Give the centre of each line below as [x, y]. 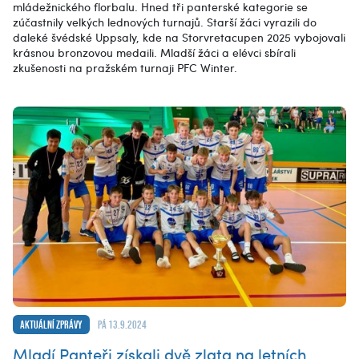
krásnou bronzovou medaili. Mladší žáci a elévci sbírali [154, 53]
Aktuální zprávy [51, 324]
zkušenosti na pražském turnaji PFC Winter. [125, 68]
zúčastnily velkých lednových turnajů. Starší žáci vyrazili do [165, 22]
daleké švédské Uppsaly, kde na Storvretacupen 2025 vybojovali [179, 38]
